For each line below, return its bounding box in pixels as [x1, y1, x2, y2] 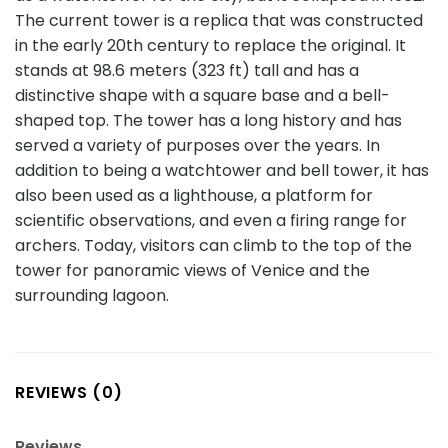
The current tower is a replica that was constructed [15, 8, 423, 32]
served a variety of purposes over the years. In [15, 133, 380, 157]
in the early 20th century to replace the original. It [15, 33, 406, 57]
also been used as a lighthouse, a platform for [15, 183, 373, 207]
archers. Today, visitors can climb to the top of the [15, 233, 412, 257]
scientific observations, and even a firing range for [15, 208, 407, 232]
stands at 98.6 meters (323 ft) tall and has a [15, 58, 359, 82]
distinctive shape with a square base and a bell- [15, 83, 390, 107]
